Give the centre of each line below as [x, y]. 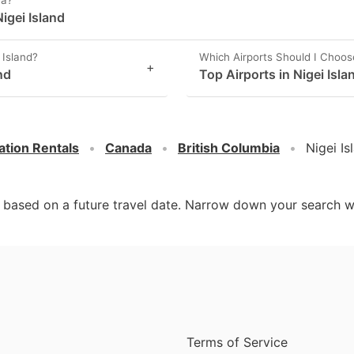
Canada [128, 148]
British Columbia [229, 148]
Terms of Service [237, 342]
